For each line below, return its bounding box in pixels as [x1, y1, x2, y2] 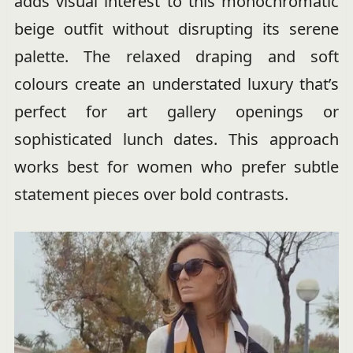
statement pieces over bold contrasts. [13, 183, 288, 205]
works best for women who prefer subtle [13, 155, 340, 177]
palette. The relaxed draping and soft [13, 45, 340, 67]
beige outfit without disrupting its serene [13, 17, 340, 39]
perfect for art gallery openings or [13, 100, 340, 122]
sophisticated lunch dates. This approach [13, 128, 340, 150]
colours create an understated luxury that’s [13, 72, 340, 95]
